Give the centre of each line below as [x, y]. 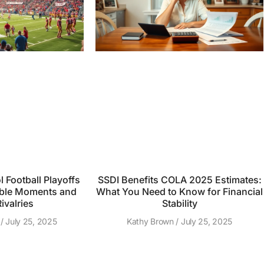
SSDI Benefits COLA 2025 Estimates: [179, 180]
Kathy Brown [151, 221]
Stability [179, 203]
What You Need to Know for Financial [179, 192]
